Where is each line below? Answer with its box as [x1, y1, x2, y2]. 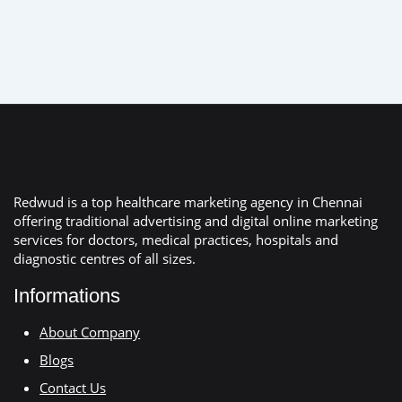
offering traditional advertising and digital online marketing [13, 211, 378, 230]
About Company [39, 323, 141, 342]
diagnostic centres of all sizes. [13, 249, 196, 267]
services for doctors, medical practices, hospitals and [13, 230, 338, 249]
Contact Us [39, 379, 107, 398]
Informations [13, 284, 120, 307]
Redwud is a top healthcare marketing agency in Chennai [13, 192, 363, 211]
